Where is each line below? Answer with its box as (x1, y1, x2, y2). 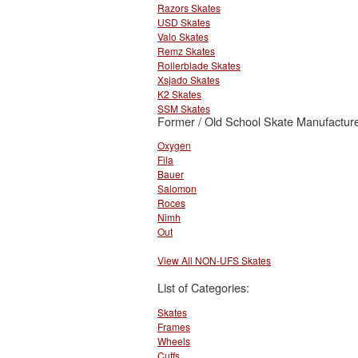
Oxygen (157, 138, 191, 153)
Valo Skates (157, 30, 209, 44)
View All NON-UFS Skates (157, 253, 271, 268)
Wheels (157, 333, 190, 348)
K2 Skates (157, 87, 201, 101)
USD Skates (157, 15, 210, 30)
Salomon (157, 181, 197, 196)
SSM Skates (157, 101, 210, 116)
